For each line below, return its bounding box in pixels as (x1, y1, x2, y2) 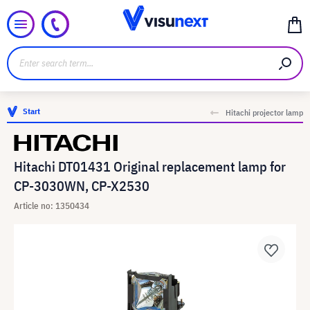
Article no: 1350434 (14, 200, 89, 212)
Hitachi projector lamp (226, 107, 303, 118)
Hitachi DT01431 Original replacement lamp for (14, 157, 286, 176)
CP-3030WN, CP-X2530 (14, 176, 149, 195)
